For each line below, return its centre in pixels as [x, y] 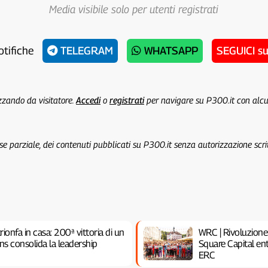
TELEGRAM [86, 51]
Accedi [88, 100]
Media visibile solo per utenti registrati [134, 9]
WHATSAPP [170, 51]
